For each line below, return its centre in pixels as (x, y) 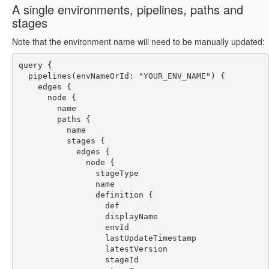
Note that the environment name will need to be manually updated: (138, 42)
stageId (78, 259)
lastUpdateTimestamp (107, 238)
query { (35, 65)
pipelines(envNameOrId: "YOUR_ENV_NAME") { (122, 76)
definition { (86, 195)
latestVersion (93, 249)
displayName (88, 216)
